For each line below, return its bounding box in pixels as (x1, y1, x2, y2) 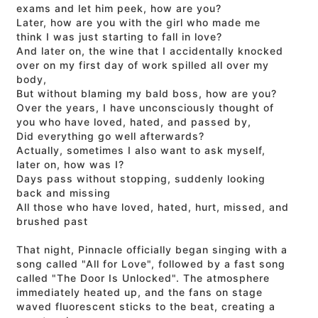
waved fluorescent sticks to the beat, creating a (16, 300, 276, 313)
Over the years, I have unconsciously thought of (16, 102, 275, 114)
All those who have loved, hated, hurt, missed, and (16, 201, 290, 214)
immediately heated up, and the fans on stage (16, 286, 263, 299)
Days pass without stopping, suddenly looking (16, 172, 266, 185)
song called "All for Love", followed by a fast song (16, 258, 286, 270)
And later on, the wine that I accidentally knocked (16, 45, 284, 57)
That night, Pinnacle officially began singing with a (16, 243, 288, 256)
